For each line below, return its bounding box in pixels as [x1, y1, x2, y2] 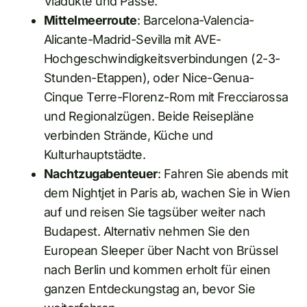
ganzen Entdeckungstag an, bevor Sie [44, 281, 256, 296]
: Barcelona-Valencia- [136, 12, 254, 27]
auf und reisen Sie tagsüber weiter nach [44, 204, 266, 219]
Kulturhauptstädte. [44, 147, 146, 162]
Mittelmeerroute [44, 12, 137, 27]
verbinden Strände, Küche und [44, 127, 213, 143]
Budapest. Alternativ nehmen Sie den [44, 223, 250, 238]
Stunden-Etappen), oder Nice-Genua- [44, 70, 254, 85]
